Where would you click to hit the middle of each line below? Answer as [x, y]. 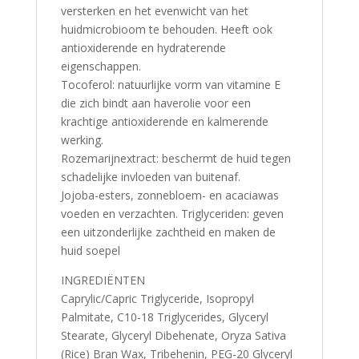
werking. [82, 140]
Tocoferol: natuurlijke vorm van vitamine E [170, 85]
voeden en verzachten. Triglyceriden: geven [172, 214]
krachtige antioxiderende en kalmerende [164, 122]
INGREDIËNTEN [103, 280]
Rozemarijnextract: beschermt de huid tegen [175, 159]
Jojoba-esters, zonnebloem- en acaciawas [169, 196]
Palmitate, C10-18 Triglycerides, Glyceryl [164, 317]
